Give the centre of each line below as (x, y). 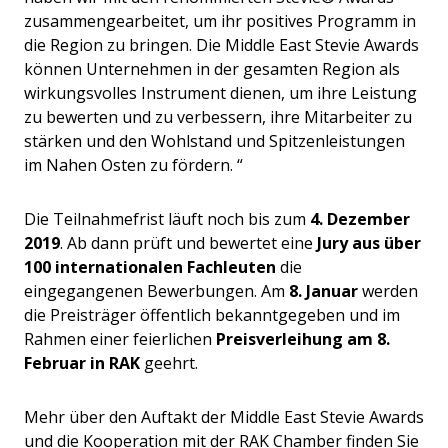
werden (388, 291)
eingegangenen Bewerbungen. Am (156, 291)
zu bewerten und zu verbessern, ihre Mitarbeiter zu (218, 117)
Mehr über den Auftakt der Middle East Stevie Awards (224, 417)
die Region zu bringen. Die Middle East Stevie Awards (221, 45)
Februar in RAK (82, 363)
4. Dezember (358, 219)
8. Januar (323, 291)
